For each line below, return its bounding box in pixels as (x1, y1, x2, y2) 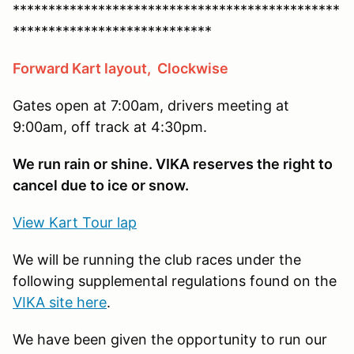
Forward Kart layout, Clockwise (13, 59, 228, 77)
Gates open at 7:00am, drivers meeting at (13, 96, 289, 114)
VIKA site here (13, 293, 107, 311)
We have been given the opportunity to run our (13, 330, 327, 348)
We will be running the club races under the (13, 250, 301, 268)
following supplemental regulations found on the (13, 272, 337, 289)
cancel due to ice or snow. (13, 176, 189, 194)
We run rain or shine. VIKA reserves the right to (13, 155, 333, 172)
